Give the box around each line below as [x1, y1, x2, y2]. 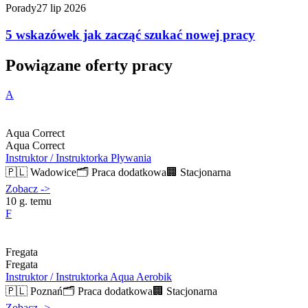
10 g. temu [5, 195, 52, 207]
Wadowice [30, 166, 76, 178]
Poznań [30, 285, 63, 297]
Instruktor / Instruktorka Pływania [5, 151, 151, 164]
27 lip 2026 [36, 2, 86, 14]
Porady [5, 2, 36, 14]
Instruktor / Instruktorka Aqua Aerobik [5, 270, 172, 283]
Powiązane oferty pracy [5, 56, 173, 74]
